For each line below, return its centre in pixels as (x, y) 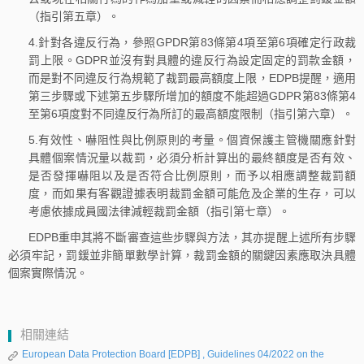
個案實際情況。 (48, 273)
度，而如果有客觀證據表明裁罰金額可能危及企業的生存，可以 (192, 193)
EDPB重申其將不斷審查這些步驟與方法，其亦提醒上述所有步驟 (192, 237)
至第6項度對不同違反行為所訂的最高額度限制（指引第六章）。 (191, 114)
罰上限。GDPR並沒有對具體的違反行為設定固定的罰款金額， (192, 61)
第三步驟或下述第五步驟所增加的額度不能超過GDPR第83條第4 (192, 96)
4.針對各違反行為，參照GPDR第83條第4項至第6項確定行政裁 (192, 43)
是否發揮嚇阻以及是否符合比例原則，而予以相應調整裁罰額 (192, 175)
